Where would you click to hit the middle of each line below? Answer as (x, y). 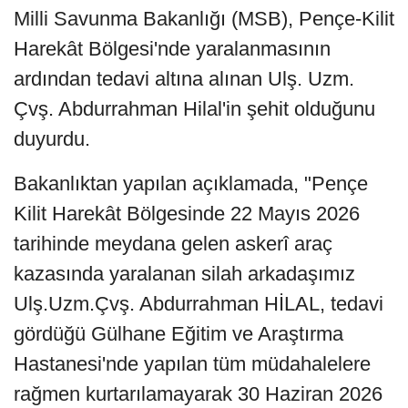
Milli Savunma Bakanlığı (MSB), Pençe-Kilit (204, 18)
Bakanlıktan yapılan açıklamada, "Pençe (191, 183)
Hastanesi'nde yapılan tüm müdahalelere (192, 363)
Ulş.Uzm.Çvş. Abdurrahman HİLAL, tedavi (199, 303)
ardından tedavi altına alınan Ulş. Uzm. (184, 78)
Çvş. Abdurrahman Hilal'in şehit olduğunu (194, 108)
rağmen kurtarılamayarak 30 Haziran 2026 (198, 393)
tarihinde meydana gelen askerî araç (173, 243)
